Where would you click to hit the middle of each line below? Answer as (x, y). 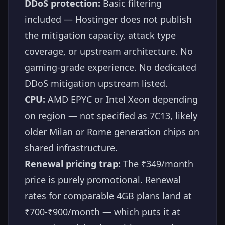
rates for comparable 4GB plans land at (108, 196)
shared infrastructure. (71, 147)
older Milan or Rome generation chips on (112, 131)
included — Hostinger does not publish (108, 19)
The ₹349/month (157, 163)
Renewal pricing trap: (73, 163)
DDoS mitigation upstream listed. (96, 83)
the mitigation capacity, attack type (100, 35)
